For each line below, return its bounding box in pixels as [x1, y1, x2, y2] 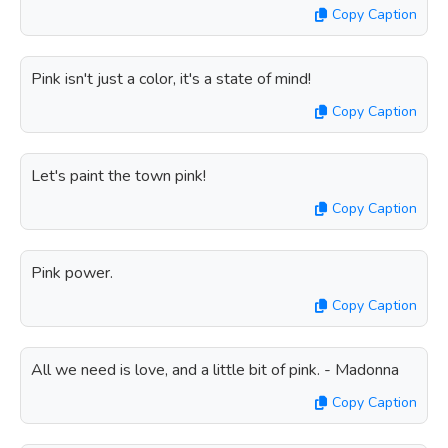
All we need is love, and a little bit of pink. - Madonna [31, 359, 399, 381]
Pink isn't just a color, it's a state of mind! [31, 68, 311, 90]
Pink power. [31, 262, 113, 284]
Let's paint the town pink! [31, 165, 206, 187]
